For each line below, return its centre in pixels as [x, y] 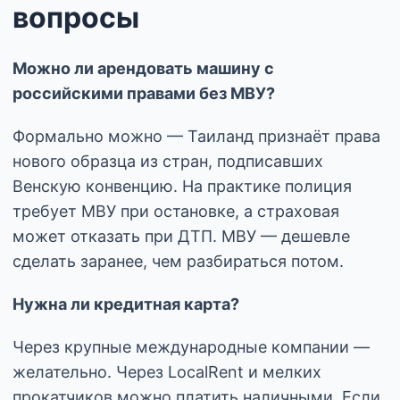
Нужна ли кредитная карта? [126, 304]
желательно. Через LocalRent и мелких [167, 372]
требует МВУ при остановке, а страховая [176, 212]
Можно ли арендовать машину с [143, 69]
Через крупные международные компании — [191, 347]
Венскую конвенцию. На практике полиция [182, 187]
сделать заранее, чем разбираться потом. [178, 262]
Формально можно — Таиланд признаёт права [196, 137]
